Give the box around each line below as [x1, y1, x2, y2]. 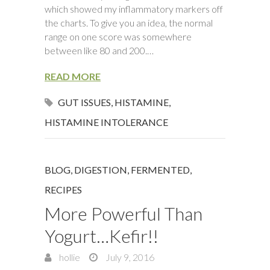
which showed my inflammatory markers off [45, 3, 223, 14]
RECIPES [45, 184, 82, 195]
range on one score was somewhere [45, 31, 192, 42]
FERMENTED [131, 164, 190, 175]
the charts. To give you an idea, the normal [45, 17, 213, 28]
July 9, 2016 [104, 251, 154, 263]
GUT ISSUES [58, 96, 111, 108]
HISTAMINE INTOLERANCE [45, 116, 168, 128]
